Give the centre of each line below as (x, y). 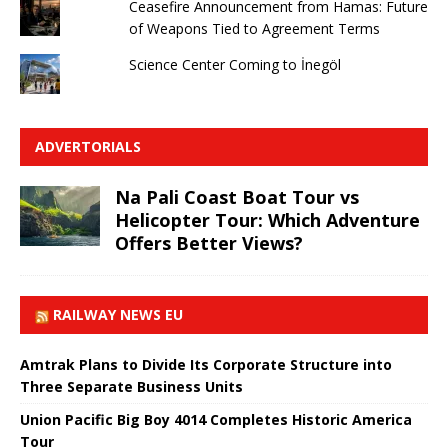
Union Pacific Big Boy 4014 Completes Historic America (216, 419)
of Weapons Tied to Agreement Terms (254, 28)
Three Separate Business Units (131, 386)
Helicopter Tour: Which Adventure (267, 219)
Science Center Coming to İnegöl (234, 64)
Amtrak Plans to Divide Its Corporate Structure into (206, 364)
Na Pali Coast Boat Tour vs (237, 196)
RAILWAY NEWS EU (118, 314)
